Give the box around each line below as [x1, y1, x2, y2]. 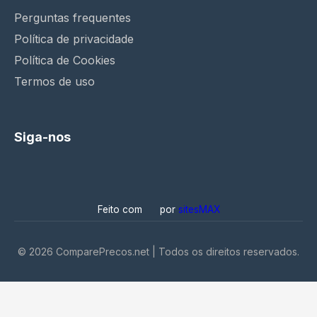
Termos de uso [14, 74, 95, 88]
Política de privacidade [14, 32, 134, 46]
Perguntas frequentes [14, 11, 131, 25]
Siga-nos [14, 129, 71, 144]
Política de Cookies [14, 53, 115, 67]
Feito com [97, 204, 145, 215]
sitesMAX [178, 204, 220, 215]
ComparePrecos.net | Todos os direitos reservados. [53, 246, 299, 258]
